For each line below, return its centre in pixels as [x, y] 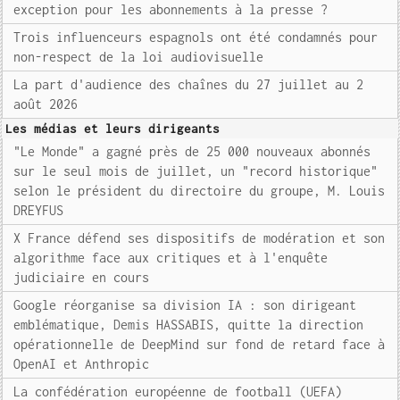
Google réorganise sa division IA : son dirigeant [185, 305]
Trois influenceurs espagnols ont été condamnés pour [196, 37]
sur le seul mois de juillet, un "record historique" [196, 171]
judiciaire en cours [82, 277]
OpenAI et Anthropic [82, 364]
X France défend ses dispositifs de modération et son [200, 238]
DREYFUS [39, 210]
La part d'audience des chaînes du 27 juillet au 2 [189, 84]
